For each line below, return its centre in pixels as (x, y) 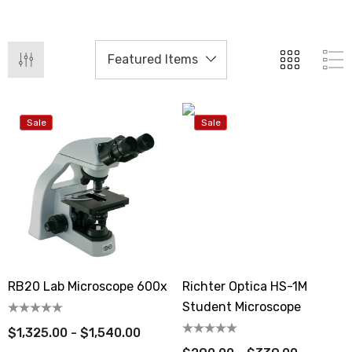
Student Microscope (242, 307)
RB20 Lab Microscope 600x (88, 286)
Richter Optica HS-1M (245, 286)
